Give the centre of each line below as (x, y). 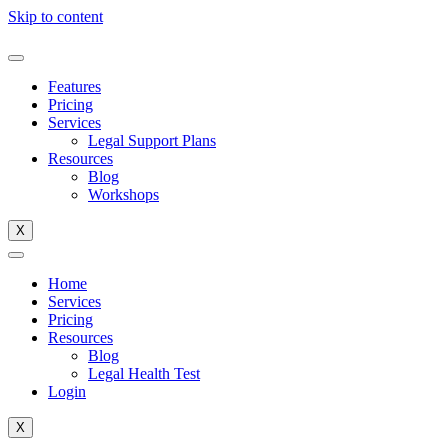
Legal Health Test (144, 373)
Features (74, 86)
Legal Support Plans (152, 140)
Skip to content (55, 16)
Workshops (123, 194)
